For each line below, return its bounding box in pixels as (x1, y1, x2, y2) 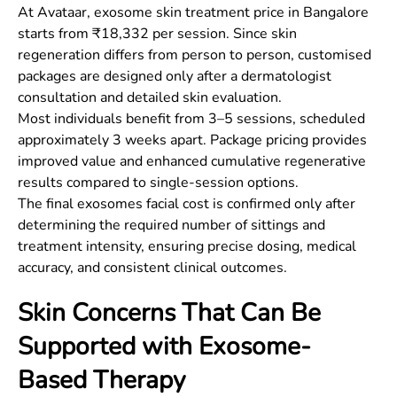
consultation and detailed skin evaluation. (18, 88, 282, 107)
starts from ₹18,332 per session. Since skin (18, 24, 297, 43)
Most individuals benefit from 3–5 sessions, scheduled (18, 109, 365, 128)
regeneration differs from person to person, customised (18, 45, 371, 65)
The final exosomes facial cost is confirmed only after (18, 194, 355, 214)
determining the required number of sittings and (18, 215, 325, 235)
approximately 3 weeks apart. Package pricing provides (18, 130, 367, 150)
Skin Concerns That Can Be (18, 296, 321, 330)
